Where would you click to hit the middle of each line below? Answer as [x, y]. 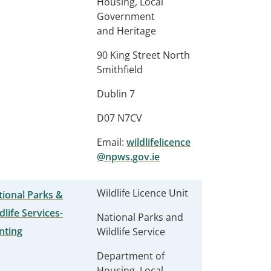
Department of [131, 256]
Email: [112, 142]
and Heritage [128, 31]
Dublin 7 [116, 94]
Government [126, 16]
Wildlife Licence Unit [142, 193]
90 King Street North [143, 55]
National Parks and [140, 217]
